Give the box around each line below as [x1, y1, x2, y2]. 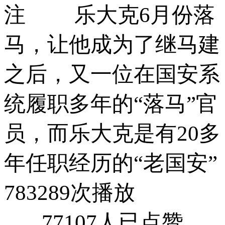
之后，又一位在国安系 [4, 62, 220, 86]
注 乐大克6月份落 [4, 3, 215, 27]
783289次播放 [4, 180, 135, 204]
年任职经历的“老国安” [4, 151, 217, 175]
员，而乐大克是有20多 [4, 121, 220, 145]
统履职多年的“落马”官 [4, 91, 217, 116]
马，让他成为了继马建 [4, 32, 220, 56]
